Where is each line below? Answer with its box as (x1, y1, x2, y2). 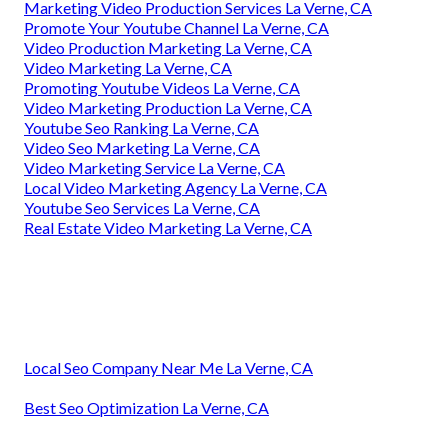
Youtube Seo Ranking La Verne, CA (24, 117, 259, 137)
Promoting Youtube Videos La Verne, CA (24, 77, 300, 97)
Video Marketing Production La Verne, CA (24, 97, 312, 117)
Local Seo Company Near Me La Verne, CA (24, 357, 313, 377)
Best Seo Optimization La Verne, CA (24, 397, 269, 417)
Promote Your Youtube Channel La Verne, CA (24, 17, 329, 37)
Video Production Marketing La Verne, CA (24, 37, 312, 57)
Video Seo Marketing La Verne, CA (24, 137, 260, 157)
